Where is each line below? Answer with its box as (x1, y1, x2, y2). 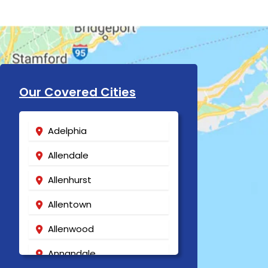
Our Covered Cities (19, 84, 136, 100)
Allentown (48, 198, 92, 211)
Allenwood (48, 223, 94, 235)
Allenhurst (48, 173, 92, 186)
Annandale (48, 247, 96, 260)
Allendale (48, 149, 89, 162)
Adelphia (48, 124, 87, 137)
